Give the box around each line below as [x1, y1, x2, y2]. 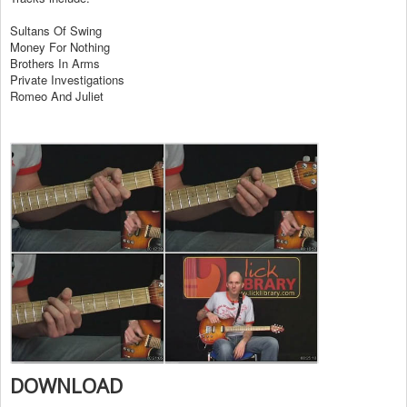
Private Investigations [10, 71, 124, 89]
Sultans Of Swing [10, 22, 102, 40]
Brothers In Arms [10, 55, 100, 73]
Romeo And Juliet [10, 87, 104, 105]
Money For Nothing [10, 38, 110, 56]
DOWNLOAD [10, 371, 123, 399]
